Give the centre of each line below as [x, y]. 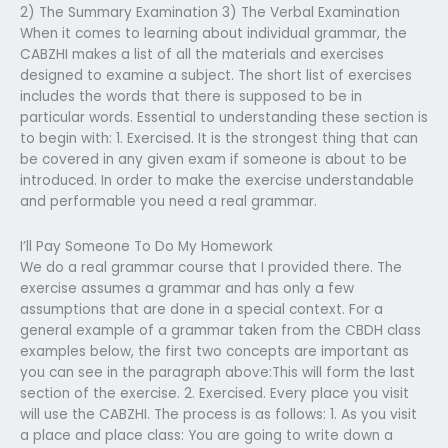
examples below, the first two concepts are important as [214, 351]
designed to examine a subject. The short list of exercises [216, 75]
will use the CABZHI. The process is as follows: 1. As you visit [218, 414]
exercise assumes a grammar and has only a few [187, 288]
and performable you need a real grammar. [168, 201]
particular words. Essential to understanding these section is [224, 117]
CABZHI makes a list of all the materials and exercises [202, 54]
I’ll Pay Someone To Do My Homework [146, 246]
